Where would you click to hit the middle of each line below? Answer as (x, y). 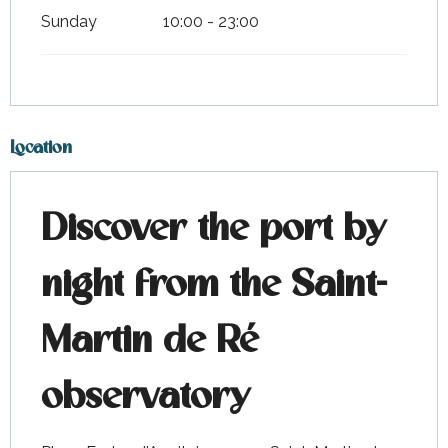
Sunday (69, 22)
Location (41, 149)
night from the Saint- (214, 286)
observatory (145, 398)
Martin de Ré (149, 342)
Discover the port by (213, 230)
